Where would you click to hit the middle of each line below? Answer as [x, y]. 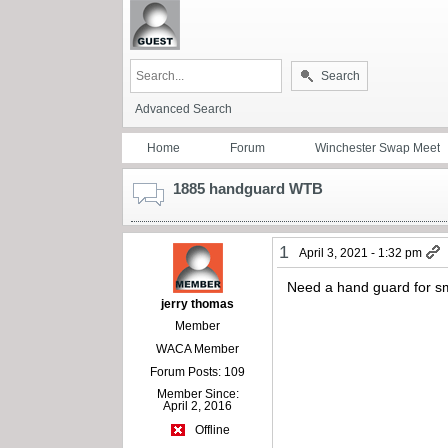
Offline [210, 430]
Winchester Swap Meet [377, 147]
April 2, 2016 [198, 405]
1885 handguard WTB [248, 188]
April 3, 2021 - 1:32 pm [361, 252]
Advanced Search [183, 108]
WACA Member [198, 348]
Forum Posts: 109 [198, 371]
